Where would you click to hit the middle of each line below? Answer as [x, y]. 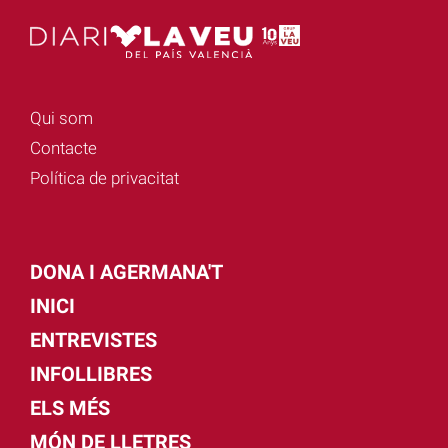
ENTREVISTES [93, 340]
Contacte [63, 148]
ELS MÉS [70, 408]
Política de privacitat [104, 178]
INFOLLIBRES [91, 374]
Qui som [61, 118]
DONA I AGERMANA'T [126, 272]
